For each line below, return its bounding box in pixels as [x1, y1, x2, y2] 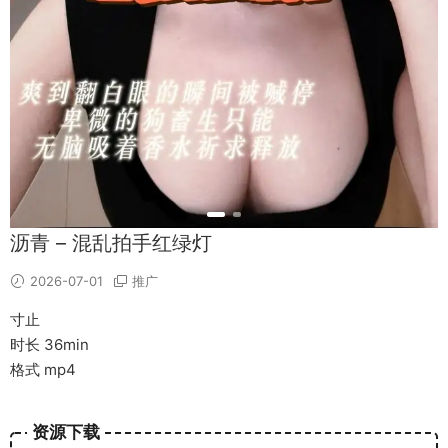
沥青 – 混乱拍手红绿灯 [10, 231, 212, 255]
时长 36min [10, 335, 89, 354]
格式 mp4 [10, 360, 76, 379]
